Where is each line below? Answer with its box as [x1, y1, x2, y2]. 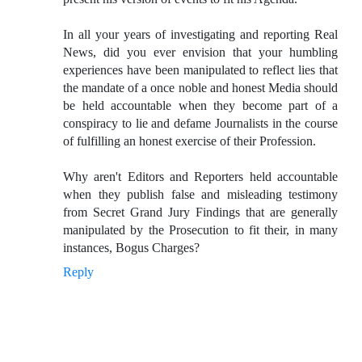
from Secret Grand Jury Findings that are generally [63, 205, 338, 220]
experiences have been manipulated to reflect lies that [63, 63, 338, 78]
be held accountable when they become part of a [63, 99, 338, 113]
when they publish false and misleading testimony [63, 187, 338, 202]
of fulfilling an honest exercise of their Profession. [63, 134, 316, 149]
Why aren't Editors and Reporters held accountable [63, 170, 338, 184]
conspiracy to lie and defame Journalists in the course [63, 116, 338, 131]
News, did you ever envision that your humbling [63, 45, 338, 60]
